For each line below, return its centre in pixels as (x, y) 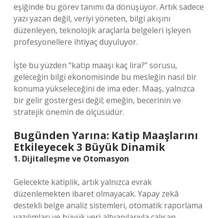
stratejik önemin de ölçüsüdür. (69, 112)
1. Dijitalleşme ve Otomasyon (71, 159)
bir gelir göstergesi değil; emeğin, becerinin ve (97, 100)
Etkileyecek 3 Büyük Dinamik (89, 147)
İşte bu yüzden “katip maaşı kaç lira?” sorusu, (95, 65)
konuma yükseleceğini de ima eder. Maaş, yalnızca (104, 89)
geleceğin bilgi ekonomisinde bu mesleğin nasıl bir (105, 77)
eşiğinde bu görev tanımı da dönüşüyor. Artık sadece (109, 7)
